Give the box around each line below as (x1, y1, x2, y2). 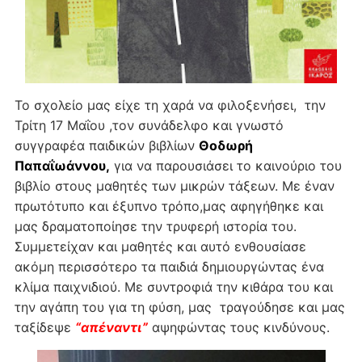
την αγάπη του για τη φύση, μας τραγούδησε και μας (14, 298, 345, 315)
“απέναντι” (74, 318, 148, 335)
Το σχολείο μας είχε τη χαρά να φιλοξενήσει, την (14, 96, 326, 113)
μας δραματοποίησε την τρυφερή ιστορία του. (14, 217, 297, 234)
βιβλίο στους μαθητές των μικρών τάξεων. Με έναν (14, 177, 335, 194)
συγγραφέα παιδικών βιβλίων (14, 137, 199, 154)
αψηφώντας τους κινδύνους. (151, 318, 330, 335)
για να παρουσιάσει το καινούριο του (109, 157, 342, 174)
